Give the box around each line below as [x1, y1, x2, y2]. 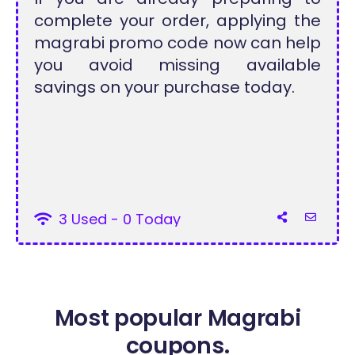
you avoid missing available [34, 54, 321, 77]
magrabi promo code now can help [34, 32, 321, 55]
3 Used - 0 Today [55, 209, 181, 230]
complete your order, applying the [34, 10, 321, 32]
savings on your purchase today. [34, 76, 296, 99]
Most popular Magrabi [54, 303, 301, 334]
